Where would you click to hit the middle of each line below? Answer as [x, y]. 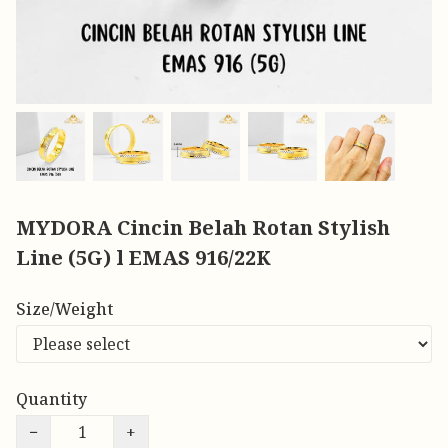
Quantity [51, 399]
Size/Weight [64, 309]
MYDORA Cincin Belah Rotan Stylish [203, 228]
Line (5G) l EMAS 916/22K [143, 258]
